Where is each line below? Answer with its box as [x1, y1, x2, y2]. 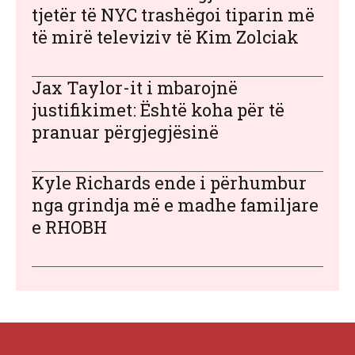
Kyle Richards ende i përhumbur [32, 170, 307, 194]
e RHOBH [32, 215, 107, 239]
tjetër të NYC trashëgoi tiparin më [32, 2, 315, 26]
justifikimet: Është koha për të [32, 97, 284, 121]
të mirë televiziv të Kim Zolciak [32, 25, 299, 48]
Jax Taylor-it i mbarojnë [32, 75, 238, 99]
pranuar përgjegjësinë [32, 120, 219, 143]
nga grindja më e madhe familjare [32, 193, 319, 216]
